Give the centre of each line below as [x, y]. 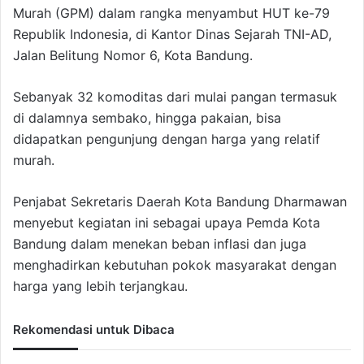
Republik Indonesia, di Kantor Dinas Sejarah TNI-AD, [172, 35]
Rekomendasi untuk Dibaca [94, 330]
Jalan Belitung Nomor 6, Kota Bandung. [133, 56]
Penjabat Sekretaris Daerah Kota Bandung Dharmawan [180, 202]
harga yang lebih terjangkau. [100, 286]
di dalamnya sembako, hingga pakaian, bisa [147, 118]
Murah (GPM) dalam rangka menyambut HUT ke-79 [171, 13]
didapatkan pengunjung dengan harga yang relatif [167, 139]
